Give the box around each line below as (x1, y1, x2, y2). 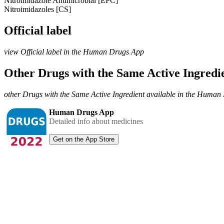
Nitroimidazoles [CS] (4, 4, 71, 13)
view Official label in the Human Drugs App (4, 47, 144, 56)
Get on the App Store (53, 135, 114, 143)
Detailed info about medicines (49, 116, 143, 125)
